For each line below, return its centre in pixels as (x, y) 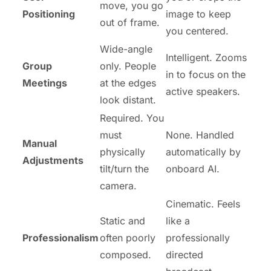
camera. (118, 186)
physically (122, 152)
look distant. (128, 100)
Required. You (132, 118)
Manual (40, 144)
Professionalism (60, 238)
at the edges (128, 83)
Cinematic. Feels (203, 204)
